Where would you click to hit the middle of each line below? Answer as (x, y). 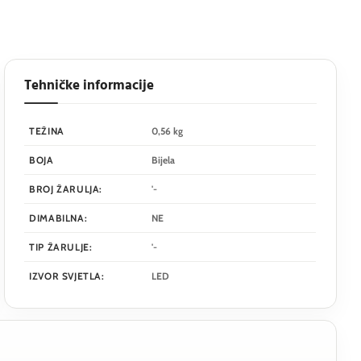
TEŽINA (47, 131)
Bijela (164, 160)
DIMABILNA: (58, 218)
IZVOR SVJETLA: (67, 276)
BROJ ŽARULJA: (66, 189)
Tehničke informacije (89, 86)
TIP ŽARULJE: (61, 247)
